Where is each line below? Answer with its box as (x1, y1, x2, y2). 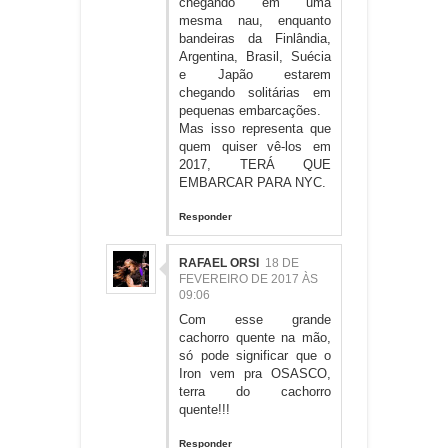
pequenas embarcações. (179, 102, 321, 118)
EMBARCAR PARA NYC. (179, 174, 326, 190)
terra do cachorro (179, 383, 331, 399)
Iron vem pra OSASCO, (179, 365, 331, 381)
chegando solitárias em (179, 84, 331, 100)
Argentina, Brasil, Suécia (179, 48, 331, 64)
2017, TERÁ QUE (179, 156, 331, 172)
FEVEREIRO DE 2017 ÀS (179, 271, 318, 286)
